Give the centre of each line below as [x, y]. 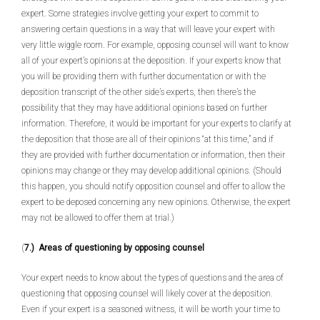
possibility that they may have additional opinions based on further [144, 108]
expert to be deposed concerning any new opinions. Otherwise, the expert [156, 202]
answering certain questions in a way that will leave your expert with [148, 29]
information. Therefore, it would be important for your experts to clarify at [156, 124]
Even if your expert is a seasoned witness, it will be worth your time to [151, 309]
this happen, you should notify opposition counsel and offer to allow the [153, 186]
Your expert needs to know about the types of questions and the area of [152, 278]
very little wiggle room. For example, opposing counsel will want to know [155, 45]
